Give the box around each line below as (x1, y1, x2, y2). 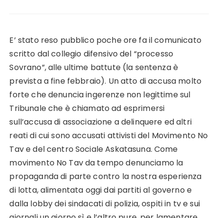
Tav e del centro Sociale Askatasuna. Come (9, 144, 178, 155)
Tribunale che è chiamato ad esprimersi (9, 103, 165, 114)
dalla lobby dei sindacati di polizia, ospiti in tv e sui (9, 198, 200, 210)
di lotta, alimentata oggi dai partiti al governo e (9, 184, 192, 196)
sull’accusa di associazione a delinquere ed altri (9, 116, 192, 128)
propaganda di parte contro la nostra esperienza (9, 171, 202, 182)
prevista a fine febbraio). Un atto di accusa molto (9, 75, 201, 87)
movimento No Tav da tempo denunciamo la (9, 157, 183, 169)
